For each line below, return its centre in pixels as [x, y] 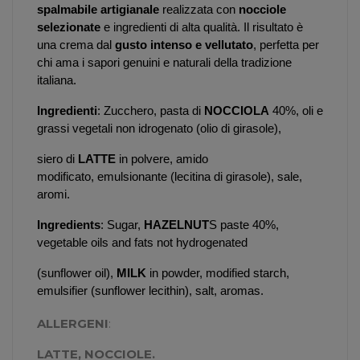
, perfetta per [286, 45]
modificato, [67, 176]
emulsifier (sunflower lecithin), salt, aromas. [150, 290]
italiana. [57, 80]
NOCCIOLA [237, 110]
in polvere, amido [162, 159]
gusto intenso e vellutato [184, 45]
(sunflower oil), [77, 273]
